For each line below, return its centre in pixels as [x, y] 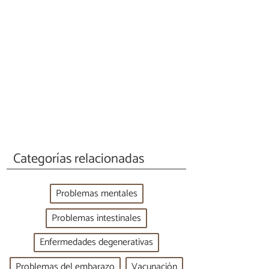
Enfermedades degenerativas [96, 243]
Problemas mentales [96, 194]
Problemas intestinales [96, 218]
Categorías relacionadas [79, 159]
